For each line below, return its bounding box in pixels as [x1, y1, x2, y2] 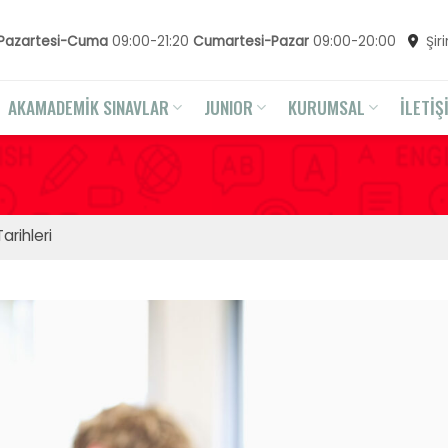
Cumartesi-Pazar [193, 32, 309, 51]
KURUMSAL [287, 94, 365, 120]
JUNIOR [203, 94, 253, 120]
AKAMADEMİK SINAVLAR [7, 94, 169, 120]
